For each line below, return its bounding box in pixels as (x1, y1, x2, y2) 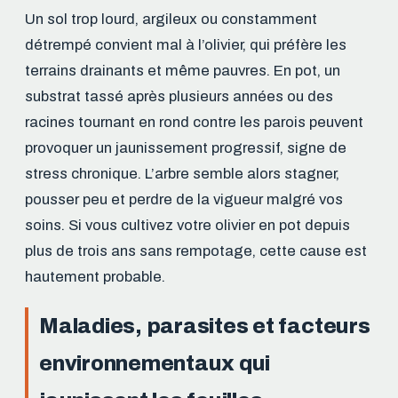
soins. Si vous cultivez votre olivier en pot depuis (25, 216, 350, 234)
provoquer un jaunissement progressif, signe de (25, 139, 346, 156)
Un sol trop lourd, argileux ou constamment (25, 10, 317, 28)
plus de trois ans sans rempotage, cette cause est (25, 242, 367, 259)
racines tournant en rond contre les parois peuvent (25, 113, 363, 131)
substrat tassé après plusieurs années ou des (25, 87, 333, 105)
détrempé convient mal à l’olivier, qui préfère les (25, 36, 346, 53)
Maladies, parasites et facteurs (39, 314, 370, 338)
